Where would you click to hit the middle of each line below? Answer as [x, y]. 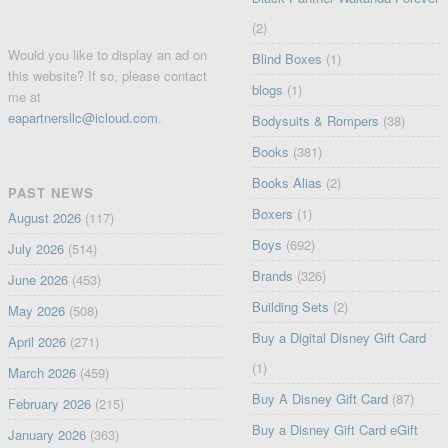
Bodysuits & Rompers [316, 120]
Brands [273, 275]
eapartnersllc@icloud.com [82, 117]
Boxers [273, 213]
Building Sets [291, 306]
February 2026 [49, 403]
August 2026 [44, 217]
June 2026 [37, 279]
